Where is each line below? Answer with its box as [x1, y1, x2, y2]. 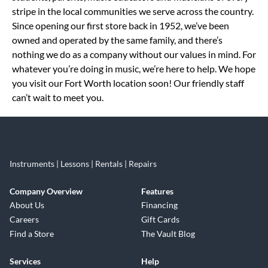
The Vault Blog [141, 229, 195, 239]
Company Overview [10, 186, 83, 196]
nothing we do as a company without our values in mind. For [12, 48, 256, 60]
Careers [10, 214, 39, 224]
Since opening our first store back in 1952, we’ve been [12, 20, 229, 31]
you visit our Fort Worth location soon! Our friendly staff [12, 77, 244, 89]
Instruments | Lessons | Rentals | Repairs [10, 159, 157, 169]
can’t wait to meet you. [12, 92, 103, 103]
